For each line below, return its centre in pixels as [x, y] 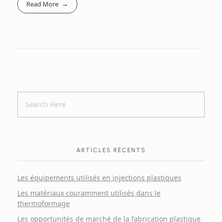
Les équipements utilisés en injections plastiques [99, 177]
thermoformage [44, 203]
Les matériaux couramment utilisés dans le [89, 193]
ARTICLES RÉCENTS [111, 150]
